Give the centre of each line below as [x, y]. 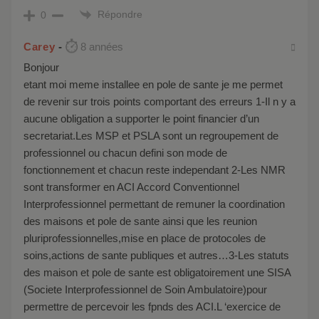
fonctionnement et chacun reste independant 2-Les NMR [155, 169]
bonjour [45, 67]
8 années [101, 47]
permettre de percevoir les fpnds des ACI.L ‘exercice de [152, 306]
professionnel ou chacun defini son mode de [125, 152]
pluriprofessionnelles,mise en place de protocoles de [145, 238]
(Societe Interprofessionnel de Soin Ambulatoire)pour [145, 289]
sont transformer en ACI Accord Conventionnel [131, 187]
